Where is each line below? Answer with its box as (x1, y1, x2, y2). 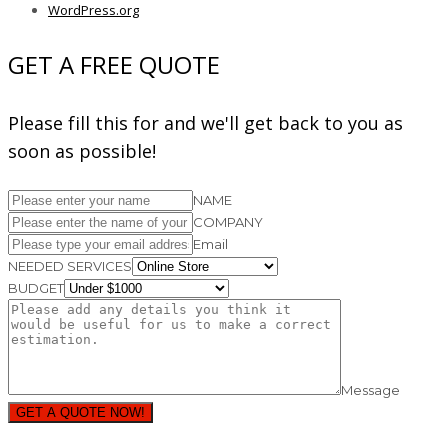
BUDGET (8, 279, 64, 296)
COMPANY (193, 213, 263, 230)
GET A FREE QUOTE (8, 47, 220, 81)
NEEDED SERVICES (8, 257, 132, 274)
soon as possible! (8, 138, 156, 163)
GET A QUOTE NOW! (16, 404, 145, 420)
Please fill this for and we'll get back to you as (8, 110, 403, 135)
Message (341, 381, 400, 398)
